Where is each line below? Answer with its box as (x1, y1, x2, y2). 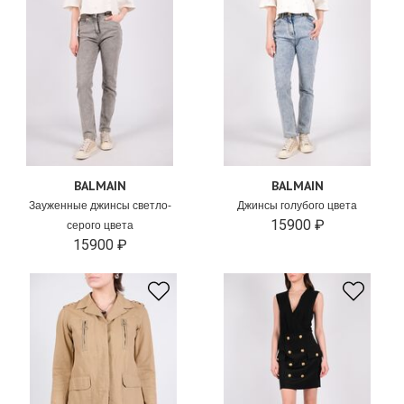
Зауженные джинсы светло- (28, 199, 171, 212)
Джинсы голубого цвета (237, 199, 358, 212)
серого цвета (66, 219, 133, 232)
